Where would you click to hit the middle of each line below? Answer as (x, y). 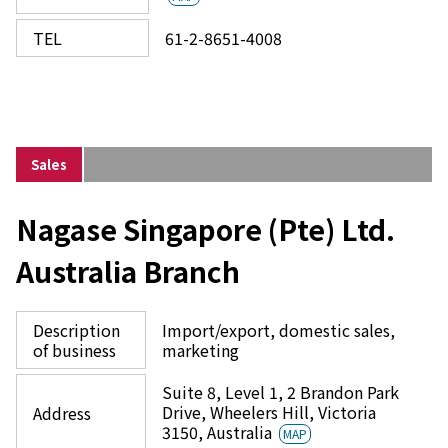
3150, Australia (219, 432)
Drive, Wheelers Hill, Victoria (269, 412)
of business (74, 350)
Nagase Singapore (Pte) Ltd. (205, 229)
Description (76, 330)
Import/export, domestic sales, (278, 330)
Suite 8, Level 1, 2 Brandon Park (280, 392)
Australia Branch (128, 271)
